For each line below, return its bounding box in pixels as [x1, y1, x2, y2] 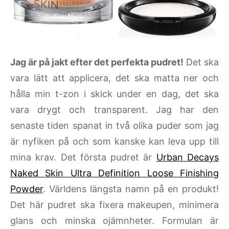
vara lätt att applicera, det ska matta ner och [10, 73, 219, 84]
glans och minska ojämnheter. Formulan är [10, 215, 219, 226]
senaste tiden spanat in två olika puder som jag [10, 120, 219, 131]
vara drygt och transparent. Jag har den [10, 104, 219, 116]
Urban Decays [156, 152, 219, 163]
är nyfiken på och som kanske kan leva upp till [10, 136, 219, 147]
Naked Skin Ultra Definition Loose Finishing [10, 168, 219, 179]
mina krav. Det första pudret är [10, 152, 156, 163]
